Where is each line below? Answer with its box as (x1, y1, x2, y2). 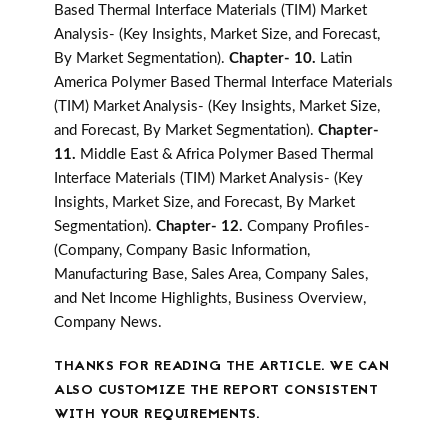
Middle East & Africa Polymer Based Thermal (80, 147, 374, 163)
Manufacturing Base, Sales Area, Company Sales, (54, 267, 368, 283)
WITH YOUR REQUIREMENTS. (54, 404, 260, 426)
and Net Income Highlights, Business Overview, (54, 291, 366, 307)
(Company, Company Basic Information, (54, 243, 310, 259)
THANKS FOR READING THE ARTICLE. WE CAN (54, 356, 389, 378)
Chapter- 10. (229, 51, 320, 67)
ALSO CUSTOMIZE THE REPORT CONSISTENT (54, 380, 378, 402)
